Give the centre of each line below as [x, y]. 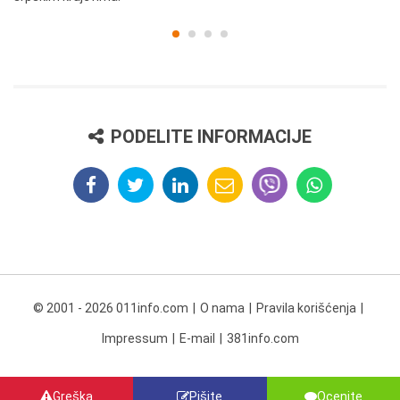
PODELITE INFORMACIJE [211, 137]
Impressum [134, 339]
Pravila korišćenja [306, 308]
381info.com [262, 339]
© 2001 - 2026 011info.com [110, 308]
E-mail [197, 339]
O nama [222, 308]
